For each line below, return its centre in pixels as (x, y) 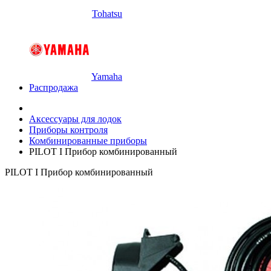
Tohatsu (107, 14)
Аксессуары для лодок (75, 119)
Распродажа (54, 87)
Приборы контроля (68, 130)
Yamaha (107, 77)
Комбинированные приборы (88, 141)
